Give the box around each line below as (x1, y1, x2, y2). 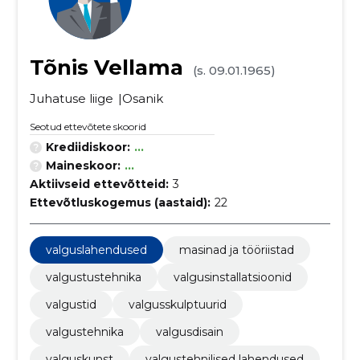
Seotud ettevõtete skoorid (29, 121, 146, 133)
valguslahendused (45, 243, 147, 257)
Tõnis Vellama (29, 55, 183, 80)
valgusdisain (155, 325, 223, 339)
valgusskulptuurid (128, 297, 227, 312)
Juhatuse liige (29, 91, 113, 106)
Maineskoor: (45, 158, 121, 173)
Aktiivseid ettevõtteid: (29, 177, 169, 191)
